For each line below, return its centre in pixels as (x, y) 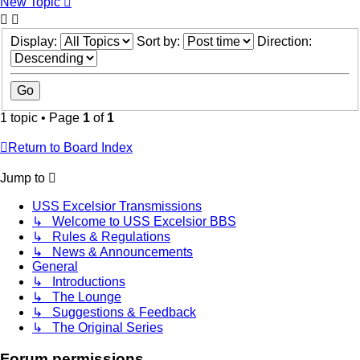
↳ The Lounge (77, 297)
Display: (35, 42)
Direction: (286, 42)
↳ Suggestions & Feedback (114, 313)
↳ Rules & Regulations (101, 237)
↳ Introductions (79, 282)
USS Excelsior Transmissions (117, 207)
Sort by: (160, 42)
